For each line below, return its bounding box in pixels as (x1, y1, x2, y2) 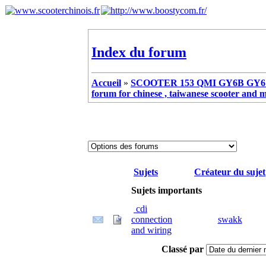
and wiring (131, 224, 172, 235)
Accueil (91, 77, 121, 88)
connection (131, 214, 172, 224)
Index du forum (91, 44, 186, 60)
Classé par (161, 243, 204, 254)
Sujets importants (131, 185, 202, 195)
